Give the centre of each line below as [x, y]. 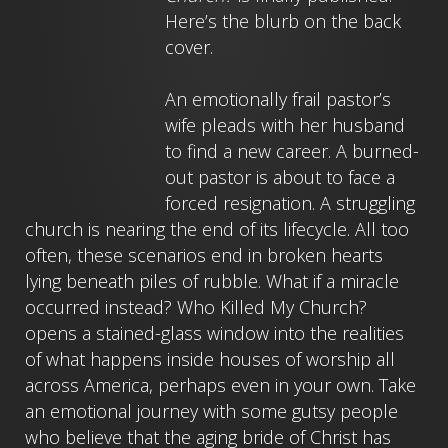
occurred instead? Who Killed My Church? [196, 307]
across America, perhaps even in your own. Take [220, 385]
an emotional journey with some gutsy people [211, 411]
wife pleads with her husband [285, 125]
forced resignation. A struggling [290, 203]
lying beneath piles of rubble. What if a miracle [212, 281]
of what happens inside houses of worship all [210, 359]
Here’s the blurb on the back [283, 21]
